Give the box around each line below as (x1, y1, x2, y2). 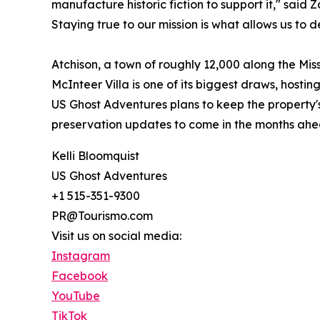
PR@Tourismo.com (51, 209, 153, 224)
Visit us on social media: (51, 229, 181, 244)
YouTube (51, 289, 100, 304)
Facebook (51, 269, 108, 284)
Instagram (51, 249, 110, 264)
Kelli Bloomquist (51, 149, 139, 164)
